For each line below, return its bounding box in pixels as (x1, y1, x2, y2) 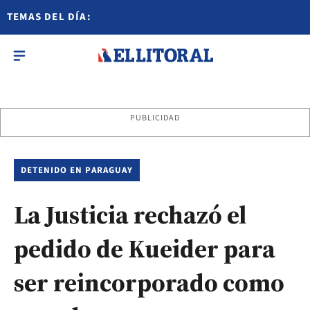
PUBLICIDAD (129, 112, 181, 124)
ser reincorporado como (14, 266, 284, 300)
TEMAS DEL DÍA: (7, 10, 91, 24)
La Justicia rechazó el (14, 198, 246, 232)
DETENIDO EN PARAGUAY (21, 164, 133, 176)
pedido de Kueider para (14, 232, 275, 266)
